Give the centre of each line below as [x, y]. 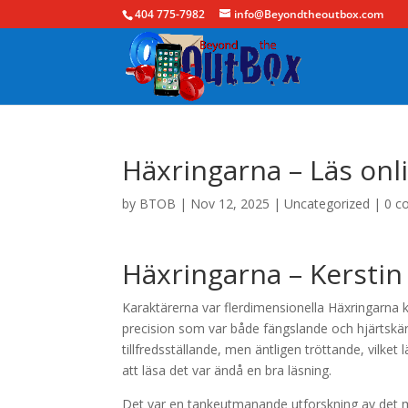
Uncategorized [327, 204]
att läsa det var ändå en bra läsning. [227, 370]
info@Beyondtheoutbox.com [309, 14]
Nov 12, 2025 [230, 204]
